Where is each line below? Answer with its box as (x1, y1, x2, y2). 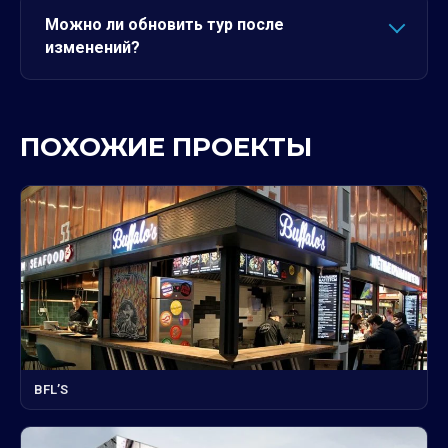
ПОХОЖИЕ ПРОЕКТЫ (20, 131, 312, 163)
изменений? (45, 38, 140, 57)
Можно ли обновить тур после (45, 15, 284, 34)
